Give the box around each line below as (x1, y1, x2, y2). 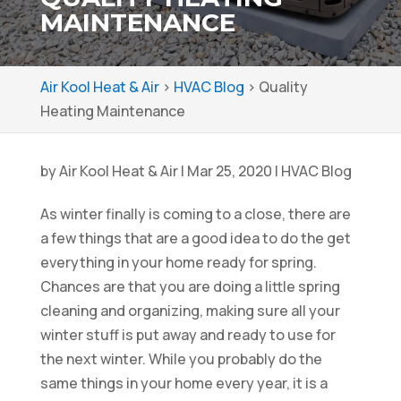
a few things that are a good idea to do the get (39, 228, 351, 248)
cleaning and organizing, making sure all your (39, 301, 340, 320)
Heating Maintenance (39, 101, 185, 121)
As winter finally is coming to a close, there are (39, 204, 351, 224)
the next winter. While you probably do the (39, 349, 322, 369)
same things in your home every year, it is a (39, 373, 328, 393)
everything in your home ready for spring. (39, 252, 317, 272)
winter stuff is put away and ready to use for (39, 325, 336, 345)
